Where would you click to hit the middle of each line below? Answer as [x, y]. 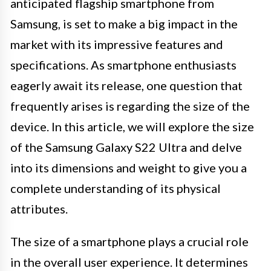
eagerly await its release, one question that [126, 85]
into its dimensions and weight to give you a [129, 167]
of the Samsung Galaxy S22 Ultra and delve [126, 147]
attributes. [39, 208]
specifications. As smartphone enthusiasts [123, 64]
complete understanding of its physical [116, 188]
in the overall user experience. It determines [129, 262]
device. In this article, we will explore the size [132, 126]
